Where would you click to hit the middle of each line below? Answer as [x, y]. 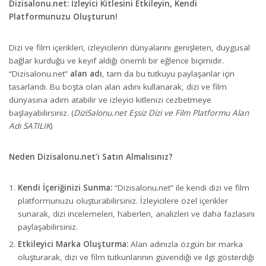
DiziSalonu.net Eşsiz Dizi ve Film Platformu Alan [161, 113]
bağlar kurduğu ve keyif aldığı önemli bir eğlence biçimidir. [116, 60]
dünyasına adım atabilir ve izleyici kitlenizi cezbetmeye [110, 99]
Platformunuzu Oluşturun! [63, 16]
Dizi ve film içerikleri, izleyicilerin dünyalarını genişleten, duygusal [129, 47]
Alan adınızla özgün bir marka [186, 244]
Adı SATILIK [30, 126]
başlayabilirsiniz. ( [41, 113]
